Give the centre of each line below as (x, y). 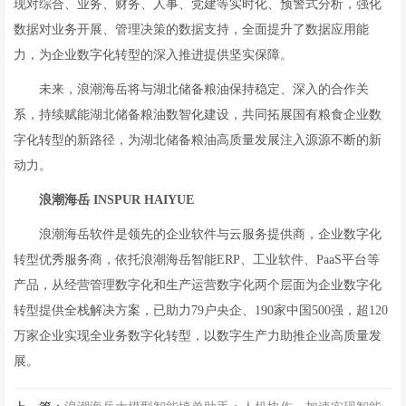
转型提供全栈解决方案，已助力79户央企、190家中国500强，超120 (201, 310)
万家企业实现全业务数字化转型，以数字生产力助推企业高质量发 (198, 336)
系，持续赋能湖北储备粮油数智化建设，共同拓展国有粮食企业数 (198, 115)
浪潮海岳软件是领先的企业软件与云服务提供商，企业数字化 (211, 234)
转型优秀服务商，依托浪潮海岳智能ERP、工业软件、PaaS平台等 (197, 260)
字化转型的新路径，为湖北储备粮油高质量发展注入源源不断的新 (198, 140)
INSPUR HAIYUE (144, 200)
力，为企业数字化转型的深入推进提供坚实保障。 (154, 55)
